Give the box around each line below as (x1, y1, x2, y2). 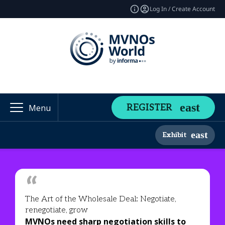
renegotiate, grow (25, 205, 88, 215)
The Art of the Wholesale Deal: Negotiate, (25, 194, 176, 204)
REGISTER (127, 102, 172, 113)
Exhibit (162, 130, 187, 139)
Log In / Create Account (150, 5, 215, 13)
